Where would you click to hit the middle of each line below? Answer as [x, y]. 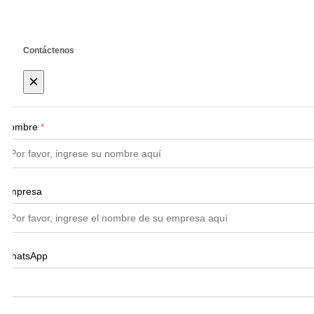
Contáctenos [49, 50]
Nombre [20, 127]
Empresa [22, 191]
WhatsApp [25, 255]
